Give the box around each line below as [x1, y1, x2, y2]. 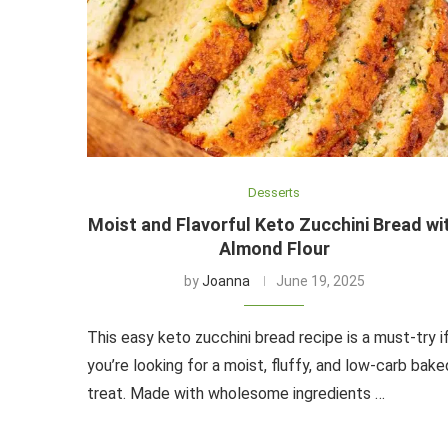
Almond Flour [218, 237, 330, 259]
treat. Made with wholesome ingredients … [87, 383, 385, 403]
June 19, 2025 [275, 272, 365, 289]
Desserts [248, 184, 301, 200]
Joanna [201, 272, 250, 289]
